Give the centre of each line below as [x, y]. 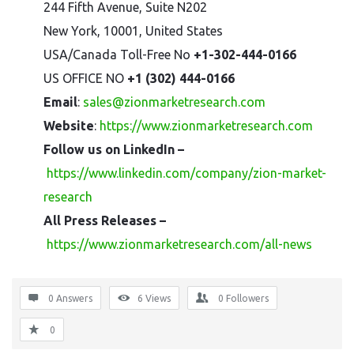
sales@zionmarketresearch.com [174, 102]
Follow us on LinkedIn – [114, 149]
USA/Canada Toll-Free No [117, 55]
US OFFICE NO [84, 78]
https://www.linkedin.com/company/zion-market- [186, 173]
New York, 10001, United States [133, 31]
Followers [247, 298]
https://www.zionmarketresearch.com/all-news [179, 244]
